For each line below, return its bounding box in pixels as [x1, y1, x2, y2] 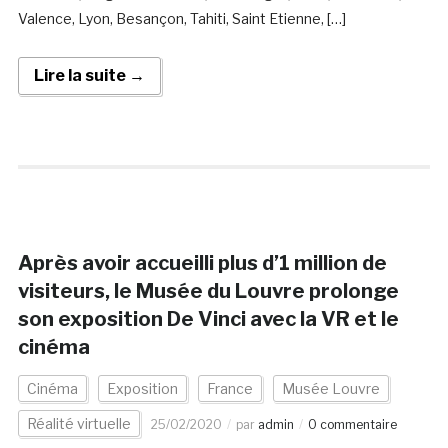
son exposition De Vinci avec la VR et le [17, 307, 399, 332]
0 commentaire [307, 417, 397, 433]
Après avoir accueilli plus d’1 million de [17, 251, 387, 276]
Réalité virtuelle [26, 415, 131, 433]
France [206, 380, 253, 398]
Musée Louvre [281, 380, 380, 398]
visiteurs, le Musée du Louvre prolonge [17, 279, 399, 304]
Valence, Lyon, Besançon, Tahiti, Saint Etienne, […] [17, 10, 346, 28]
